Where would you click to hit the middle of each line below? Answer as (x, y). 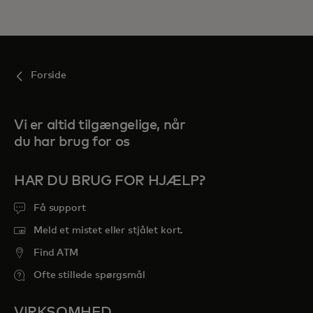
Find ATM (56, 253)
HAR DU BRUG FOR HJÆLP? (110, 181)
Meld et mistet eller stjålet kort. (109, 230)
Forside (49, 75)
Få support (60, 208)
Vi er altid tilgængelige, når (100, 125)
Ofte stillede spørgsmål (89, 275)
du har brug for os (72, 141)
